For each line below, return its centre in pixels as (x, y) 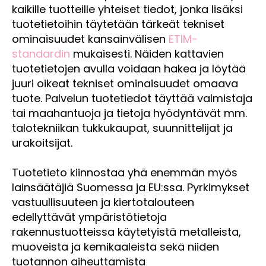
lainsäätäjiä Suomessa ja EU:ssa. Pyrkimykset (131, 187)
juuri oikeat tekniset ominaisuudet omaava (125, 83)
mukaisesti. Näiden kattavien (148, 53)
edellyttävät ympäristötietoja (89, 217)
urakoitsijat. (42, 142)
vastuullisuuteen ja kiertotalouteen (103, 202)
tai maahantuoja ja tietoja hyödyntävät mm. (129, 113)
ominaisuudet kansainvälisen (89, 39)
